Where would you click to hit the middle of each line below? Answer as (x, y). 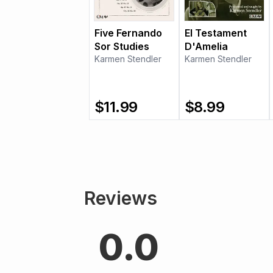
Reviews (121, 198)
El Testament (216, 33)
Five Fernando (128, 33)
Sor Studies (122, 47)
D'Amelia (206, 47)
